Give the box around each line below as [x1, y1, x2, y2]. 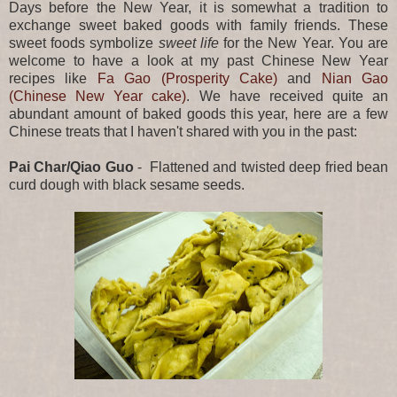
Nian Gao [321, 70, 388, 86]
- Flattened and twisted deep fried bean [137, 159, 389, 175]
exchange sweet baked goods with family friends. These [9, 17, 388, 33]
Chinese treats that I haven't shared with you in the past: [9, 123, 357, 139]
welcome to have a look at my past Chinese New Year [9, 52, 388, 68]
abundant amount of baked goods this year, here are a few [9, 105, 388, 121]
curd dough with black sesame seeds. [9, 176, 245, 192]
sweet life [158, 35, 224, 51]
